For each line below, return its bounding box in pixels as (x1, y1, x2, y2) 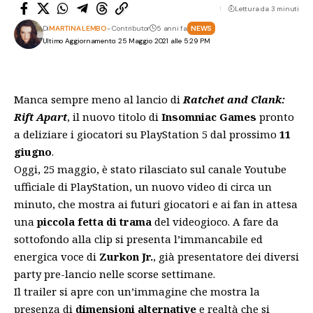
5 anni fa (156, 24, 188, 33)
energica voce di (14, 249, 96, 263)
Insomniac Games (161, 110, 256, 124)
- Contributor (106, 24, 150, 33)
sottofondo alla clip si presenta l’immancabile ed (14, 232, 263, 246)
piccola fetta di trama (37, 214, 154, 228)
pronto (256, 110, 294, 124)
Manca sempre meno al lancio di (14, 92, 183, 106)
